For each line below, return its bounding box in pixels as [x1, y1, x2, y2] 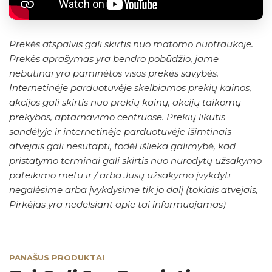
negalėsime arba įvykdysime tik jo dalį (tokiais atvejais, [9, 184, 258, 196]
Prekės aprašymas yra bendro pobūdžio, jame [9, 53, 219, 65]
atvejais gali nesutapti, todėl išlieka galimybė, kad [9, 140, 236, 152]
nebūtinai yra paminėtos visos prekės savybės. [9, 67, 219, 80]
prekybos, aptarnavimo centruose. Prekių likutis [9, 111, 225, 123]
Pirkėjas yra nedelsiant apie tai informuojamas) [9, 199, 226, 211]
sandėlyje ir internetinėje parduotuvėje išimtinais [9, 126, 231, 138]
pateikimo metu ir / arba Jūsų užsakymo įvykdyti [9, 169, 231, 182]
